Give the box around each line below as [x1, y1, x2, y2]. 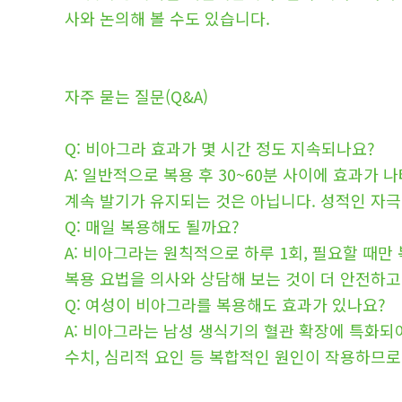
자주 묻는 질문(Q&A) [65, 84, 208, 109]
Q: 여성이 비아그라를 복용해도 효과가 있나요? [65, 293, 386, 317]
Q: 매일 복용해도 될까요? [65, 214, 240, 239]
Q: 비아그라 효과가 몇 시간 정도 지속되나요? [65, 136, 375, 161]
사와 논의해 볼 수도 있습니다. [65, 6, 270, 31]
